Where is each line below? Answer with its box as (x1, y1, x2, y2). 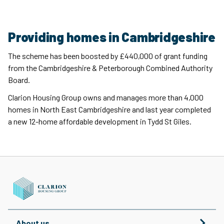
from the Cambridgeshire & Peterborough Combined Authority (8, 63, 212, 72)
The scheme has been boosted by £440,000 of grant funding (8, 51, 207, 60)
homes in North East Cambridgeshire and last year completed (8, 104, 211, 114)
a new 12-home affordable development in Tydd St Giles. (8, 116, 191, 126)
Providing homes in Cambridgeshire (8, 29, 215, 44)
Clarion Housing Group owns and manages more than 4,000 (8, 92, 203, 102)
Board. (8, 75, 30, 84)
